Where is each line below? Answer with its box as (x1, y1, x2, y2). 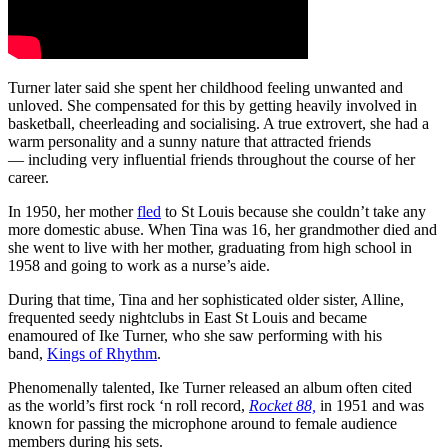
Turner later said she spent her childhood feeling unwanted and (8, 78, 403, 96)
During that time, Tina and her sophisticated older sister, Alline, (8, 290, 404, 308)
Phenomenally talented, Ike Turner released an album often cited (8, 378, 412, 396)
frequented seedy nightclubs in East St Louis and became (8, 308, 367, 326)
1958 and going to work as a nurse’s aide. (8, 256, 270, 274)
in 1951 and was (316, 396, 424, 414)
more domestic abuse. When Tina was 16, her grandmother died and (8, 220, 437, 238)
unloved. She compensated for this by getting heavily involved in (8, 96, 417, 114)
